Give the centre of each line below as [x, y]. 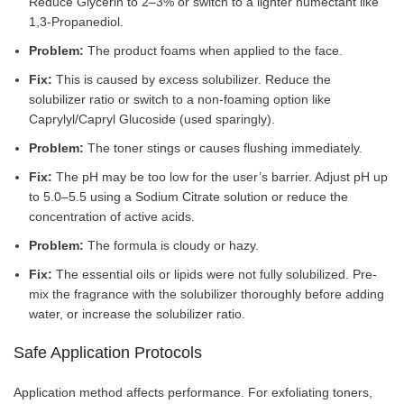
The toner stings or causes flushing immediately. [223, 147]
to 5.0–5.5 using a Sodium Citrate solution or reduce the [188, 196]
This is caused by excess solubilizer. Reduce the [192, 79]
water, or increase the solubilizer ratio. [137, 313]
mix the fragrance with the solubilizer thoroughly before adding [207, 294]
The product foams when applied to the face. [213, 50]
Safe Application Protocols [108, 352]
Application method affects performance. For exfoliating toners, [193, 392]
